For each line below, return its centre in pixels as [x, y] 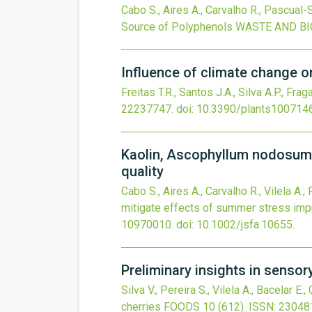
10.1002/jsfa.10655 [244, 225]
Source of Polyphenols [177, 27]
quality [142, 171]
